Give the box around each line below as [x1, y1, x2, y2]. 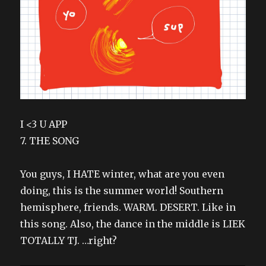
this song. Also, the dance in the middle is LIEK [20, 217, 246, 230]
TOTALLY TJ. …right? [20, 234, 118, 246]
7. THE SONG [20, 134, 80, 147]
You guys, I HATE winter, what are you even [20, 167, 225, 180]
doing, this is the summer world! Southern [20, 184, 224, 197]
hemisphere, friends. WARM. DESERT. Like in [20, 201, 236, 213]
